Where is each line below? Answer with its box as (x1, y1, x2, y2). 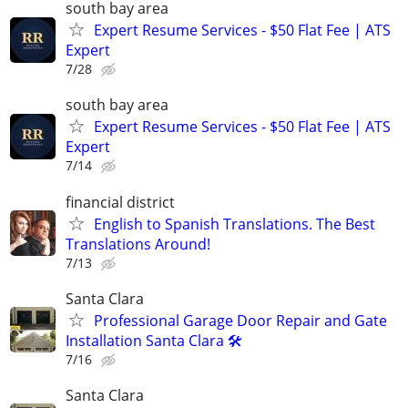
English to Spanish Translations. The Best (94, 213, 375, 234)
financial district (66, 191, 175, 212)
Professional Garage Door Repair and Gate (94, 310, 387, 331)
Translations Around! (66, 233, 210, 254)
